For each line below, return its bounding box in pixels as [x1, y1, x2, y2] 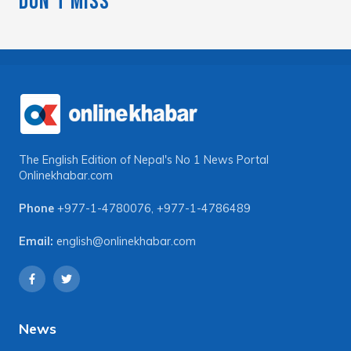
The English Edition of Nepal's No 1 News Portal [19, 153, 269, 168]
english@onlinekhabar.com [56, 233, 196, 248]
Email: [19, 233, 53, 248]
